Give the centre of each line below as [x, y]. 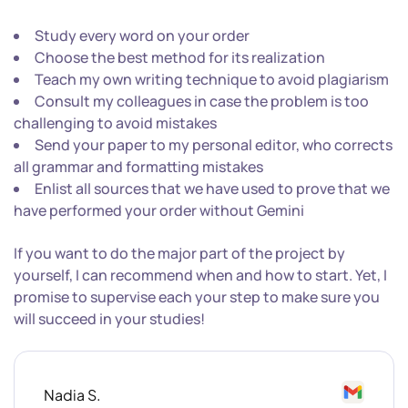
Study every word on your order [142, 36]
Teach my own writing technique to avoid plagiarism [212, 79]
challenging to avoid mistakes [115, 123]
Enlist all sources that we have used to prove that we [212, 189]
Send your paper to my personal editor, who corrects [214, 145]
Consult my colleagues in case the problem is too [202, 101]
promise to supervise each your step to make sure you [197, 297]
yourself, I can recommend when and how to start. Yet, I [200, 275]
